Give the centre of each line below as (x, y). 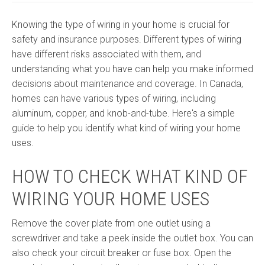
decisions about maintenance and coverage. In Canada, (127, 84)
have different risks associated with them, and (106, 54)
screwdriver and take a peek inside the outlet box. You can (132, 238)
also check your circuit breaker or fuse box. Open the (122, 253)
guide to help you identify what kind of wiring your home (126, 128)
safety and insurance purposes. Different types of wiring (127, 39)
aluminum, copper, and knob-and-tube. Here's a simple (123, 113)
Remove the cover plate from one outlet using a (111, 223)
